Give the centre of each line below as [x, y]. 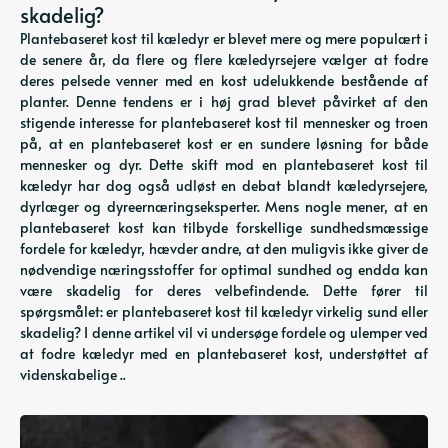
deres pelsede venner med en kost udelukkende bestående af [224, 80]
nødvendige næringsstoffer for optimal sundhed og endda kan [224, 269]
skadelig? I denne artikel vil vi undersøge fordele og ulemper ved [224, 332]
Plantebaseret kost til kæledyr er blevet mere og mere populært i [224, 38]
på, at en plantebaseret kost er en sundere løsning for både [224, 143]
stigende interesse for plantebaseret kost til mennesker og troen [224, 122]
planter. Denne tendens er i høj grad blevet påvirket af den [224, 101]
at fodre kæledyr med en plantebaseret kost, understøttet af [224, 353]
